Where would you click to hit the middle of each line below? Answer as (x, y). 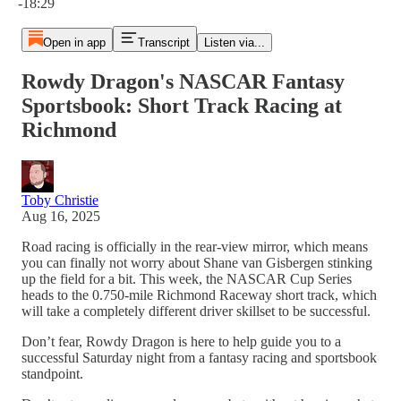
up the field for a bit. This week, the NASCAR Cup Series (187, 278)
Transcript (163, 43)
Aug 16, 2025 (61, 216)
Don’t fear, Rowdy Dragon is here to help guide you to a (181, 341)
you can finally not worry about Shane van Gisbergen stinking (197, 262)
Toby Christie (60, 200)
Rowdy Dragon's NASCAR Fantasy (183, 81)
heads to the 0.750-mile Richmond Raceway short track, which (199, 294)
